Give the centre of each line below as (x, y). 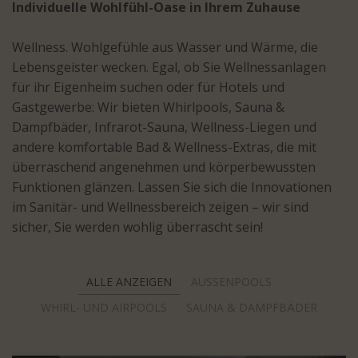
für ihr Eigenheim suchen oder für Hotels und (148, 87)
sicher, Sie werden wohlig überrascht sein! (137, 227)
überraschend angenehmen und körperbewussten (164, 167)
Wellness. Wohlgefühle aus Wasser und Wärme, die (165, 47)
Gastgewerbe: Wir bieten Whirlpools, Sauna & (148, 107)
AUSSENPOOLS (231, 282)
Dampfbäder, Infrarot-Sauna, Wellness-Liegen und (164, 127)
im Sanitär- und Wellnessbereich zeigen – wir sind (160, 207)
